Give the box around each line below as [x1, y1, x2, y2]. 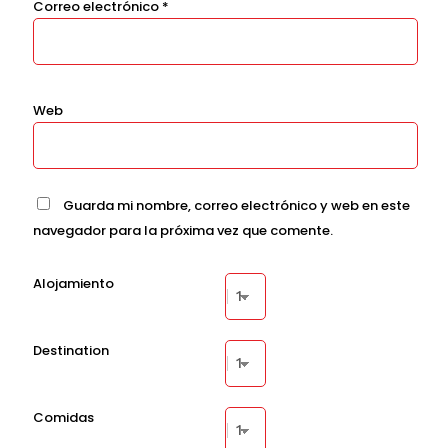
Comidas [32, 407, 94, 427]
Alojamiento [32, 273, 114, 293]
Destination [32, 340, 109, 360]
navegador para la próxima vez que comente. [32, 221, 333, 241]
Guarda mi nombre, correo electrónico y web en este [62, 196, 410, 216]
